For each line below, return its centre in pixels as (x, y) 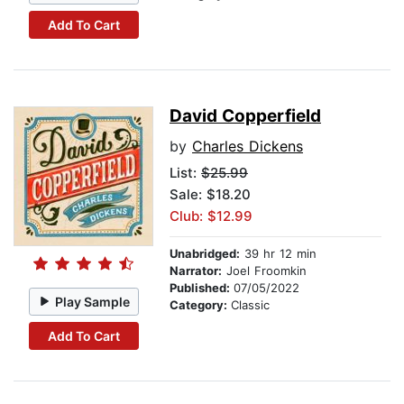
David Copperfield (245, 116)
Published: (202, 288)
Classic (250, 305)
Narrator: (196, 271)
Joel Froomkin (264, 271)
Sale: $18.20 (210, 195)
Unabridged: (205, 254)
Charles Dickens (248, 147)
